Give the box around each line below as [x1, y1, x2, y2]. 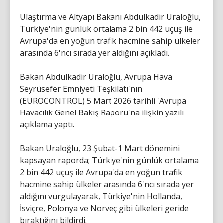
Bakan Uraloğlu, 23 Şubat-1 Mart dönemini [20, 142, 180, 154]
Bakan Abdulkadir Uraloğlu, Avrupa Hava [20, 71, 172, 82]
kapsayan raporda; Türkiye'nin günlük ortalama [20, 154, 199, 166]
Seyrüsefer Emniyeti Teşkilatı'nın [20, 83, 142, 94]
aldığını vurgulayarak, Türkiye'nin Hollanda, [20, 190, 182, 202]
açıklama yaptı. [20, 118, 74, 130]
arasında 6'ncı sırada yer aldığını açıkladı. [20, 47, 169, 58]
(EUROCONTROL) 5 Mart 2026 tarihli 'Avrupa [20, 95, 186, 106]
